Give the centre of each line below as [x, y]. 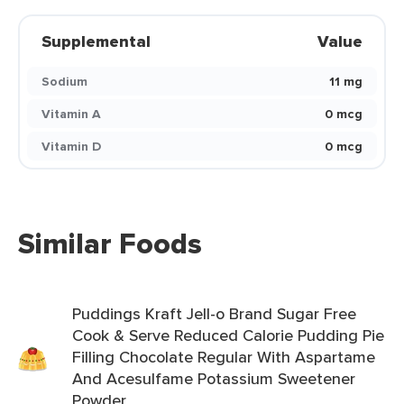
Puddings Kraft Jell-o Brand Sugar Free [214, 313]
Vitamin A [71, 114]
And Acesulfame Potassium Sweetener [214, 378]
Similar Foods [110, 243]
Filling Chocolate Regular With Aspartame [224, 357]
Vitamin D [71, 146]
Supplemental [96, 41]
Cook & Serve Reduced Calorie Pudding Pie [228, 335]
